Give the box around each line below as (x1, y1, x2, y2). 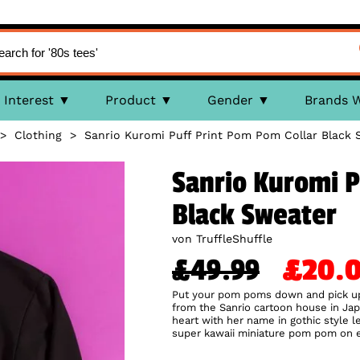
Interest (3, 92, 54, 108)
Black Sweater (172, 198, 337, 233)
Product (104, 92, 156, 108)
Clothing (14, 129, 62, 141)
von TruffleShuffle (172, 232, 272, 245)
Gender (207, 92, 253, 108)
